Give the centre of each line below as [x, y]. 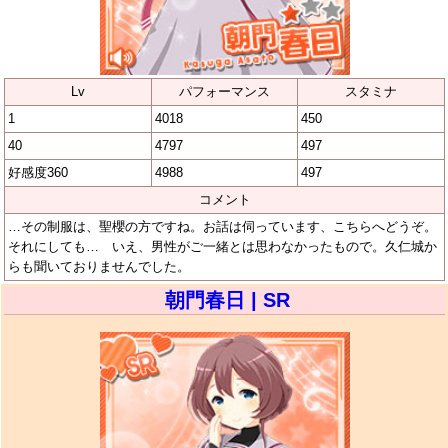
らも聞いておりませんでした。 [99, 266]
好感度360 [38, 172]
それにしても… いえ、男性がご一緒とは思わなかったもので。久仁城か [222, 246]
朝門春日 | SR [227, 299]
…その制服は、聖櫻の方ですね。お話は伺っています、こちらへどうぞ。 [222, 226]
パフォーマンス [224, 91]
